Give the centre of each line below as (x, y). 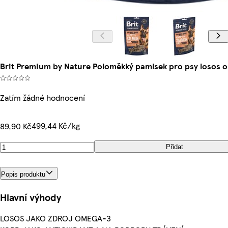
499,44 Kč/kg (56, 125)
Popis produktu (23, 174)
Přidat (174, 147)
